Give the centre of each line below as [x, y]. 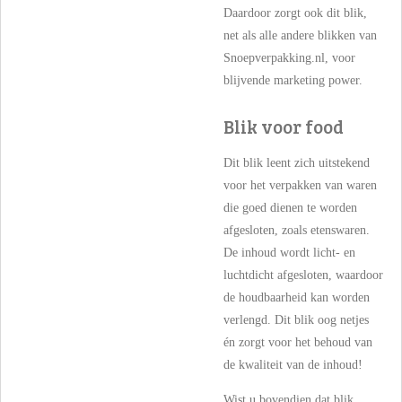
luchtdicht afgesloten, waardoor [303, 275]
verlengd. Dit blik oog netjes [296, 319]
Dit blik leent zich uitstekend [297, 162]
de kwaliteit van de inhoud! [293, 364]
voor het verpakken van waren [300, 185]
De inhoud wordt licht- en [289, 252]
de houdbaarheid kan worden [297, 297]
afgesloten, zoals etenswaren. [297, 230]
